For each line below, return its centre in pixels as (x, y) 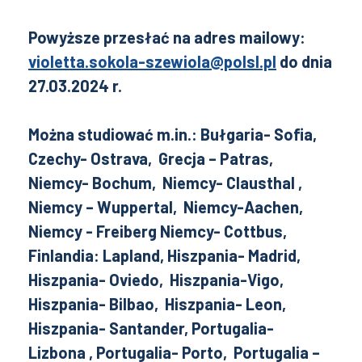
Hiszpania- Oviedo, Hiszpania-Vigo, (158, 280)
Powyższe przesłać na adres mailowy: (167, 37)
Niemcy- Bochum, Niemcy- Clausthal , (165, 183)
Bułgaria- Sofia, (260, 134)
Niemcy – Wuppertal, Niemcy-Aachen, (167, 207)
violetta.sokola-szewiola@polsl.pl (152, 61)
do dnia (304, 61)
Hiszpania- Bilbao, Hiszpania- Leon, (159, 304)
